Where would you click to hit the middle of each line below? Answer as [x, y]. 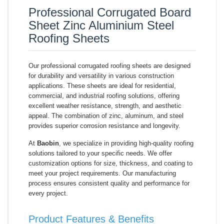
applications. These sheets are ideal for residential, [102, 85]
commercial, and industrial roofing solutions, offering [104, 95]
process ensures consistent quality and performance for [109, 183]
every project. [48, 193]
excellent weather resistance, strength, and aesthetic [105, 105]
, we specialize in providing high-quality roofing [126, 143]
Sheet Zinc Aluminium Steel [101, 25]
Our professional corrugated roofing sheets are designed [109, 65]
